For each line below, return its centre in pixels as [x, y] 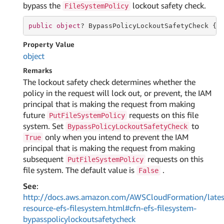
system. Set [44, 126]
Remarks [37, 70]
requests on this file [163, 115]
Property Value [49, 44]
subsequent [44, 159]
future [35, 115]
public [40, 25]
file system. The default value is [80, 170]
